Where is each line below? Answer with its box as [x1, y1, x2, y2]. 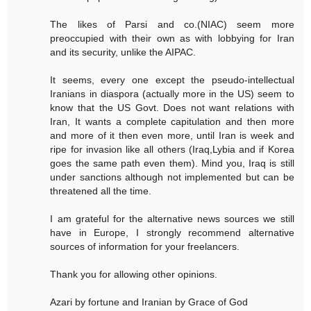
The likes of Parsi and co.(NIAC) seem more [50, 19, 294, 31]
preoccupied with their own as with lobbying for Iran [50, 33, 294, 44]
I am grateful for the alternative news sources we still [50, 213, 294, 225]
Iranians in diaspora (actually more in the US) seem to [50, 88, 294, 100]
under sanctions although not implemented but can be [50, 171, 294, 183]
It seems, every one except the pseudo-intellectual [50, 74, 294, 86]
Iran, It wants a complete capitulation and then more [50, 116, 294, 128]
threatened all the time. [50, 185, 152, 197]
